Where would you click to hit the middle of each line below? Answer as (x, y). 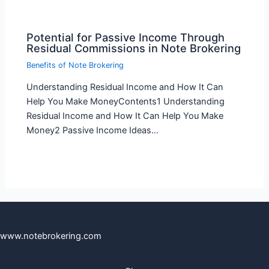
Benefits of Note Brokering (75, 65)
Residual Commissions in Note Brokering (134, 48)
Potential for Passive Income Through (126, 38)
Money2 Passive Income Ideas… (93, 131)
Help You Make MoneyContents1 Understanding (126, 102)
